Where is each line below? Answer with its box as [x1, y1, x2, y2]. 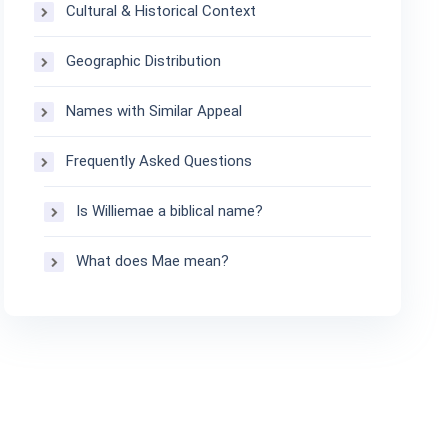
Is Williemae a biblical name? [76, 202, 264, 220]
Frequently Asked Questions [66, 152, 253, 170]
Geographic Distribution [66, 52, 222, 70]
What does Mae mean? [76, 252, 230, 270]
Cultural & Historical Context [66, 2, 257, 20]
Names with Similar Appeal [66, 102, 243, 120]
